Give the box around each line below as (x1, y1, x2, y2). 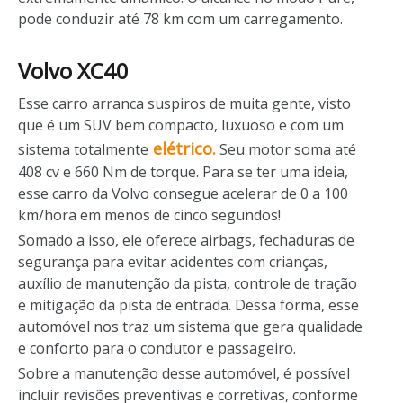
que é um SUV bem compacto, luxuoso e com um (18, 114, 344, 135)
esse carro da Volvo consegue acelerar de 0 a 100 (18, 183, 348, 203)
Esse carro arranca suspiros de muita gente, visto (18, 93, 351, 113)
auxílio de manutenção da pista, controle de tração (18, 273, 357, 293)
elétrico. (148, 137, 216, 159)
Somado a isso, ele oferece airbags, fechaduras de (18, 229, 354, 250)
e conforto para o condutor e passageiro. (18, 337, 296, 358)
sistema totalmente (18, 139, 148, 159)
